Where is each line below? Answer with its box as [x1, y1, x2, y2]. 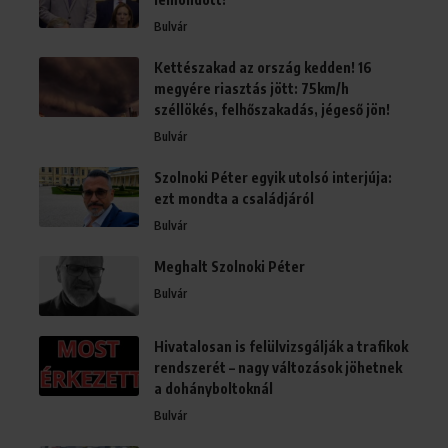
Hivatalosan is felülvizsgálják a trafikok [154, 338, 408, 355]
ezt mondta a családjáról [154, 190, 314, 207]
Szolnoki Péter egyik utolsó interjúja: [154, 169, 392, 186]
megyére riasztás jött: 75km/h [154, 80, 349, 97]
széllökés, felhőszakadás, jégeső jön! [154, 101, 390, 118]
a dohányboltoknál [154, 380, 273, 397]
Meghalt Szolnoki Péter [154, 258, 305, 275]
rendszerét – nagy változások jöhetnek [154, 359, 402, 376]
